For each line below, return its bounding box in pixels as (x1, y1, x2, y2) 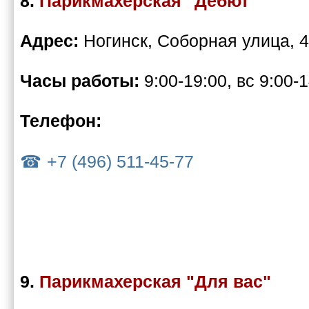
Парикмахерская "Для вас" (39, 272, 271, 292)
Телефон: (20, 111, 101, 131)
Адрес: (20, 31, 83, 51)
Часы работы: (20, 71, 144, 91)
